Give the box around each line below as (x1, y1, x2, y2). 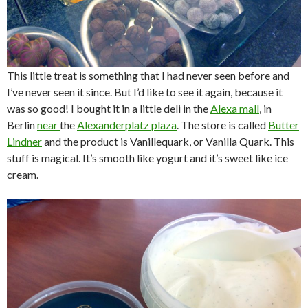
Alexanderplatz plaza (77, 118, 177, 131)
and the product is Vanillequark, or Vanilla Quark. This (42, 134, 294, 148)
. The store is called (177, 118, 268, 131)
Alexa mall (210, 101, 259, 115)
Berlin (7, 118, 37, 131)
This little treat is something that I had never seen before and (7, 68, 289, 82)
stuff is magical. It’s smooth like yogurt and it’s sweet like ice (7, 151, 288, 164)
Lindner (7, 134, 42, 148)
